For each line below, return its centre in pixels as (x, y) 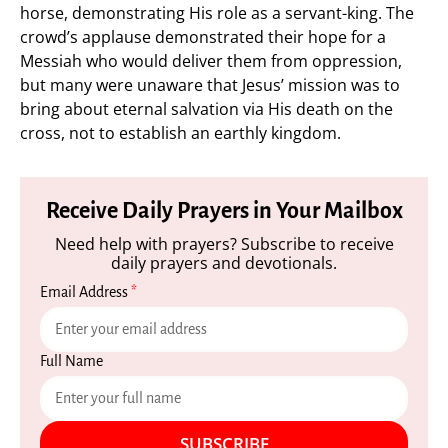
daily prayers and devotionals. (224, 263)
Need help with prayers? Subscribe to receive (224, 244)
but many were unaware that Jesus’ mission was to (210, 85)
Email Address (85, 292)
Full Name (71, 361)
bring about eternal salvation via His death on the (206, 109)
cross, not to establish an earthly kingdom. (180, 133)
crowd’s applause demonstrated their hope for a (203, 37)
